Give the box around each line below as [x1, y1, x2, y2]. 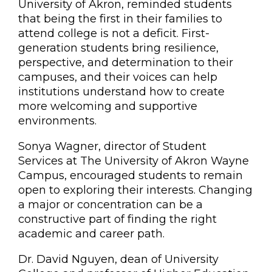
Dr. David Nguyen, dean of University [18, 253, 219, 266]
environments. [18, 114, 97, 127]
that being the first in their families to [18, 12, 222, 25]
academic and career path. [18, 227, 165, 240]
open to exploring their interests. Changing [18, 183, 253, 197]
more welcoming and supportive [18, 100, 197, 113]
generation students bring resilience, [18, 41, 219, 55]
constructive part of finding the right [18, 212, 217, 226]
